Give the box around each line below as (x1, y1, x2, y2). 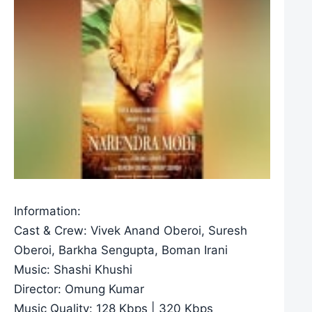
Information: (14, 203, 81, 218)
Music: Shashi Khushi (14, 262, 132, 276)
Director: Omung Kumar (14, 281, 144, 296)
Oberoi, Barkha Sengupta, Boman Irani (14, 242, 228, 257)
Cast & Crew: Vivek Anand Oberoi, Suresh (14, 223, 247, 237)
